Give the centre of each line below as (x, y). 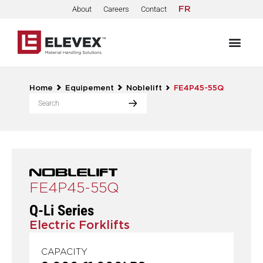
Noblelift (144, 88)
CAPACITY (64, 252)
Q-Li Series (62, 210)
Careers (116, 9)
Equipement (89, 88)
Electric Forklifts (80, 225)
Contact (154, 9)
